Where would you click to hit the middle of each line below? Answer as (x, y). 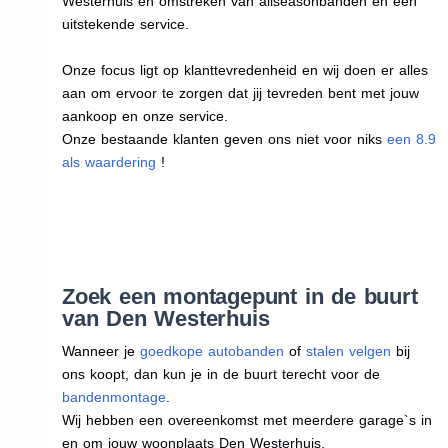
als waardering (108, 161)
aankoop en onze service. (144, 115)
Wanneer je (100, 350)
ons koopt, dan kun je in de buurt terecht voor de (220, 373)
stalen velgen (348, 350)
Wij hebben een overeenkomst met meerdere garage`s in (246, 419)
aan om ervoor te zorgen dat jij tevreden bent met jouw (240, 92)
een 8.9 (411, 138)
